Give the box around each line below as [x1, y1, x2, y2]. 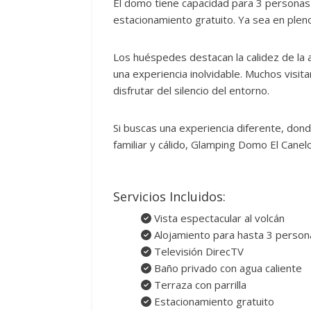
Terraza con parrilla [151, 277, 246, 292]
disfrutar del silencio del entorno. [113, 83, 269, 97]
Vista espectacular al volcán [151, 210, 285, 225]
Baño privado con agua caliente [151, 260, 302, 275]
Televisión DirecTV [151, 244, 244, 258]
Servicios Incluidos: [113, 187, 226, 205]
